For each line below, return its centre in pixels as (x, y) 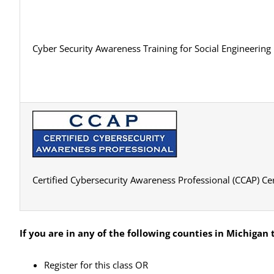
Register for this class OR (96, 265)
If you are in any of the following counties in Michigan (144, 233)
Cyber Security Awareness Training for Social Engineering (151, 48)
